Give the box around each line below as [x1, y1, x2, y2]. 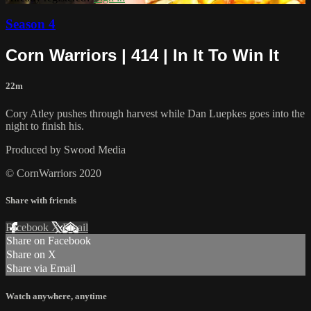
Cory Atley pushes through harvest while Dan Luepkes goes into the [6, 107, 305, 119]
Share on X [6, 249, 56, 260]
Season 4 [6, 17, 56, 32]
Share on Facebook [6, 235, 91, 246]
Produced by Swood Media [6, 143, 126, 155]
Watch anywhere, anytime [6, 291, 107, 302]
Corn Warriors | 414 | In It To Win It [6, 46, 279, 65]
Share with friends [6, 194, 76, 205]
